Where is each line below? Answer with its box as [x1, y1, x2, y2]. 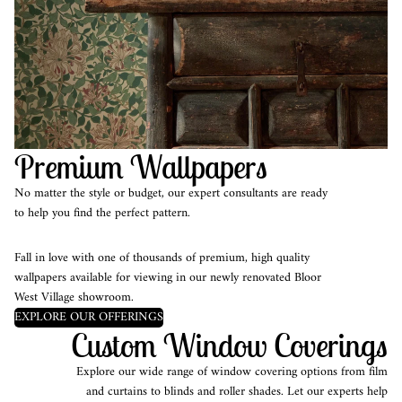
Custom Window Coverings [71, 325, 388, 366]
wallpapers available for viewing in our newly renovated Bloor [14, 267, 321, 290]
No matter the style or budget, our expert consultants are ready [14, 182, 328, 205]
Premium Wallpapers [14, 146, 267, 188]
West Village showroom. [14, 286, 134, 310]
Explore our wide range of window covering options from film [76, 361, 388, 384]
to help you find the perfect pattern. [14, 202, 190, 225]
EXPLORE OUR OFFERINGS [14, 306, 163, 329]
